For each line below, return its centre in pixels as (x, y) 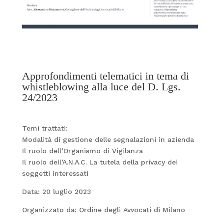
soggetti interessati (55, 173)
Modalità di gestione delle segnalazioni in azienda (108, 139)
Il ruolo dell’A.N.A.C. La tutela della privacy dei (100, 162)
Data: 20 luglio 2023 (56, 191)
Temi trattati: (45, 128)
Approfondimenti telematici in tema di (105, 76)
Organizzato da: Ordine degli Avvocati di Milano (105, 209)
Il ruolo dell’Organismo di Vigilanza (82, 151)
